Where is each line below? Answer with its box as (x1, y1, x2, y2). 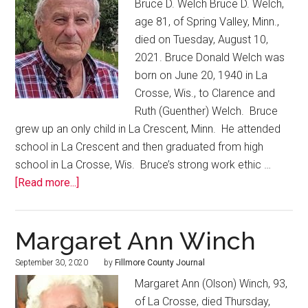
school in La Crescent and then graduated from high (15, 140, 264, 154)
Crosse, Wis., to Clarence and (135, 87, 276, 100)
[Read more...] (15, 176, 80, 190)
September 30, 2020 (15, 258, 89, 268)
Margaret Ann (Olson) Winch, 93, (135, 277, 288, 291)
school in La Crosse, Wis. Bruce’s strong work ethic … (15, 158, 272, 172)
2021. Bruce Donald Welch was (135, 51, 285, 65)
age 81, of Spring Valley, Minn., (135, 15, 280, 29)
